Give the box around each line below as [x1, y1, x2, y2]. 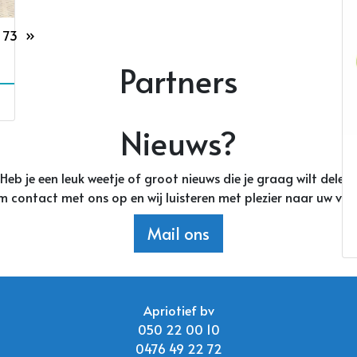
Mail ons [147, 222, 210, 245]
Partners [119, 57, 238, 102]
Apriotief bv [143, 300, 214, 319]
